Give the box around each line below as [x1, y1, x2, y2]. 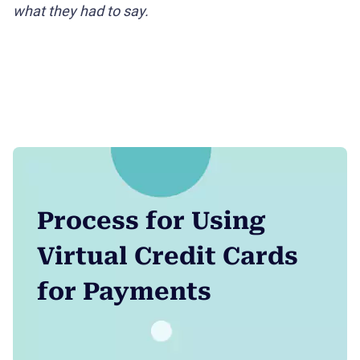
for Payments [37, 276, 211, 305]
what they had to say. [13, 2, 149, 19]
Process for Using [37, 206, 265, 235]
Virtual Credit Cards [37, 241, 298, 270]
